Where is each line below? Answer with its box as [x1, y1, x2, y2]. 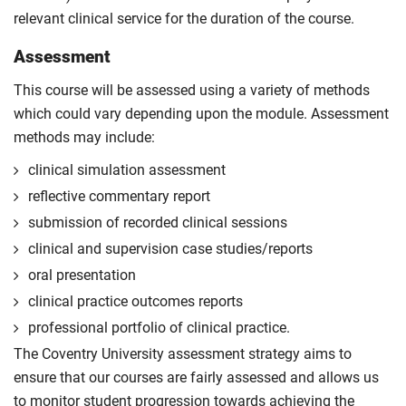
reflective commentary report [28, 188, 210, 205]
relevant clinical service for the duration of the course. [14, 10, 354, 27]
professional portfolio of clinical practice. [28, 319, 290, 336]
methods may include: [14, 129, 155, 146]
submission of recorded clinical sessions [28, 214, 287, 231]
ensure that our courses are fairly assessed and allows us [14, 369, 379, 386]
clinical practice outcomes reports [28, 293, 243, 310]
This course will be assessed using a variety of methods [14, 82, 370, 99]
